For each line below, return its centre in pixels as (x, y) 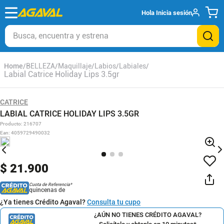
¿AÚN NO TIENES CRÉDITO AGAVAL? (148, 214)
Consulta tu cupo (114, 202)
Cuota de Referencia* (50, 184)
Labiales (132, 66)
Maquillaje (75, 66)
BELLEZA (40, 66)
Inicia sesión (174, 12)
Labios (105, 66)
